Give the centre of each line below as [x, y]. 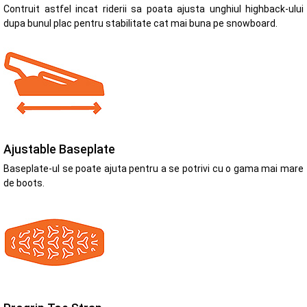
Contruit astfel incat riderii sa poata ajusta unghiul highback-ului [153, 9]
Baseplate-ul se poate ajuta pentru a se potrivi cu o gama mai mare [153, 168]
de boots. [24, 183]
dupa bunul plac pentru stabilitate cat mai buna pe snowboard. [140, 24]
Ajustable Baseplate [59, 149]
